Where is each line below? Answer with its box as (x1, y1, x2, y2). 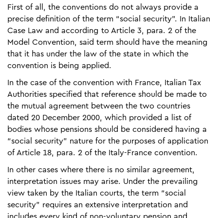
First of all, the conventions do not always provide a (7, 3, 199, 11)
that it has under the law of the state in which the (7, 50, 188, 58)
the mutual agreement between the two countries (7, 102, 190, 110)
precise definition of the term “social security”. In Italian (7, 15, 210, 23)
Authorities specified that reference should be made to (7, 90, 207, 98)
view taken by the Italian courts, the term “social (7, 189, 186, 197)
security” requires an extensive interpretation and (7, 200, 188, 209)
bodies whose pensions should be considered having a (7, 125, 207, 133)
